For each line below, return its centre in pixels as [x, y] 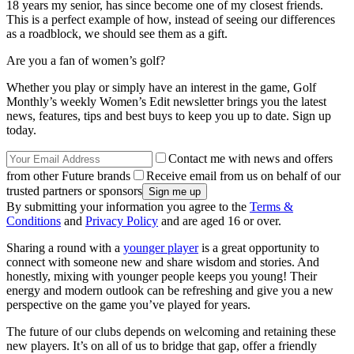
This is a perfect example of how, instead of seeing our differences [171, 20]
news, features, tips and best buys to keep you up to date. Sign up [169, 116]
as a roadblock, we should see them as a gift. [117, 34]
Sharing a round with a [65, 248]
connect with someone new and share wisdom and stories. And [163, 262]
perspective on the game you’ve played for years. [128, 305]
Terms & [271, 207]
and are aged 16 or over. [220, 221]
